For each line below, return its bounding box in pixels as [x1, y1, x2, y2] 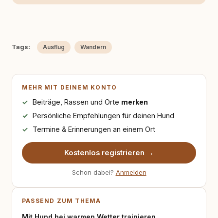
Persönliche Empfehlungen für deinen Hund [32, 111, 174, 120]
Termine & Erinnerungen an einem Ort [32, 125, 155, 133]
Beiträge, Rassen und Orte [32, 98, 121, 106]
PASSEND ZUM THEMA [22, 197, 101, 204]
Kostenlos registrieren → [64, 148, 154, 157]
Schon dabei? [72, 168, 116, 176]
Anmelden [115, 168, 146, 176]
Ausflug [43, 43, 65, 51]
